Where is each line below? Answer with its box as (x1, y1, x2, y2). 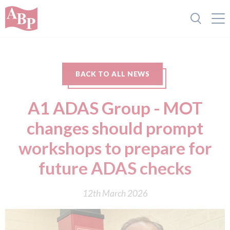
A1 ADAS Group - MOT (27, 98, 203, 118)
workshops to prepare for (18, 138, 212, 158)
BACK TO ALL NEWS (75, 70, 149, 78)
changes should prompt (27, 118, 203, 138)
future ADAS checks (39, 158, 191, 178)
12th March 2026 (82, 188, 148, 199)
